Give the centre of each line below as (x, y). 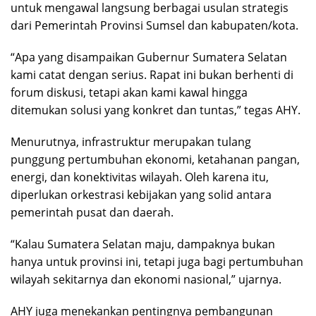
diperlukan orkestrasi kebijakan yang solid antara (141, 195)
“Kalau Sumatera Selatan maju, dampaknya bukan (143, 244)
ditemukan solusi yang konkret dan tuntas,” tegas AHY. (156, 110)
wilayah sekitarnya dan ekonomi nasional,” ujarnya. (146, 280)
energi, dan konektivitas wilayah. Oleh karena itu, (140, 177)
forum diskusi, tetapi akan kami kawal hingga (129, 93)
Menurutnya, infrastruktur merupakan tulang (131, 142)
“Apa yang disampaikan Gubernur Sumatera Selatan (149, 57)
